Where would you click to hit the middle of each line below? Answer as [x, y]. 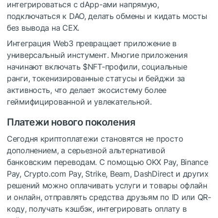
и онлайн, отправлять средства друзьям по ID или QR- [109, 197]
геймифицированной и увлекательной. [79, 102]
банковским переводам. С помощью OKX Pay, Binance [108, 162]
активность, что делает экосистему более [87, 90]
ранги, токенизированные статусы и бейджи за [96, 79]
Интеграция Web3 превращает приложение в [92, 44]
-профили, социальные [144, 67]
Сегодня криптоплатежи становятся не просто [95, 139]
